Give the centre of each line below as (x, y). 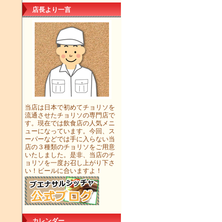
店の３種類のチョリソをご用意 (70, 147)
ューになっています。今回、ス (70, 131)
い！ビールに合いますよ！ (63, 171)
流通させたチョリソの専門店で (70, 115)
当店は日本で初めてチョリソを (70, 107)
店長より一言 (52, 10)
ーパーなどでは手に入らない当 (70, 139)
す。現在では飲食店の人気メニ (70, 123)
